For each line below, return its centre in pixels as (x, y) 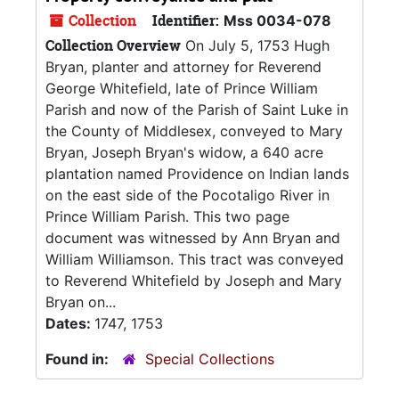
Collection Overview (113, 45)
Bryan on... (81, 302)
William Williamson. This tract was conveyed (195, 259)
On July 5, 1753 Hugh (255, 45)
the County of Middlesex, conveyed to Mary (194, 131)
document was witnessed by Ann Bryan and (193, 238)
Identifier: (186, 20)
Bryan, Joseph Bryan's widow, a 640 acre (184, 152)
